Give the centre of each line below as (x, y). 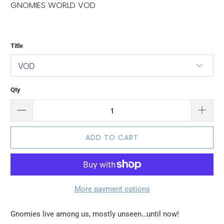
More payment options (112, 189)
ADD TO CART (112, 137)
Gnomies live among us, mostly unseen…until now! (95, 214)
